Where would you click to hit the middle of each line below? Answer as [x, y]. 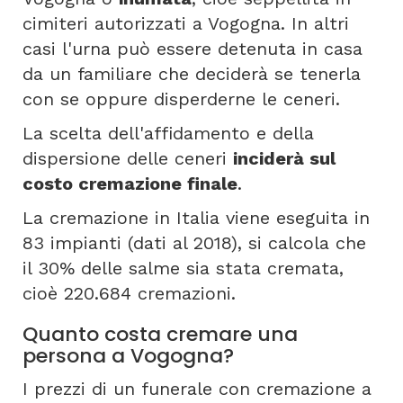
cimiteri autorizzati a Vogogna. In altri [186, 23]
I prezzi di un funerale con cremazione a [197, 389]
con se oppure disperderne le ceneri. [181, 99]
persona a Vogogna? [128, 356]
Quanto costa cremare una [160, 334]
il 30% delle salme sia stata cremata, [183, 268]
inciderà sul [284, 158]
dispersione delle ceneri [128, 158]
